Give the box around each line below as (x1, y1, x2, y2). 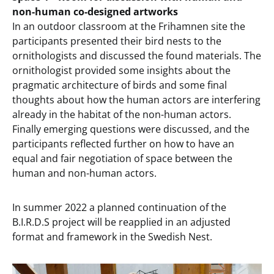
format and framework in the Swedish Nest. (12, 230, 212, 244)
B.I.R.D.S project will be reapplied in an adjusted (12, 215, 231, 229)
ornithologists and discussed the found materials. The (12, 49, 261, 63)
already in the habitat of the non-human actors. (12, 108, 231, 122)
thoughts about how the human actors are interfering (12, 93, 261, 107)
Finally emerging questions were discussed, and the (12, 122, 250, 136)
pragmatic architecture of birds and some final (12, 78, 227, 92)
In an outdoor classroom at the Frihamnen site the (12, 20, 245, 34)
